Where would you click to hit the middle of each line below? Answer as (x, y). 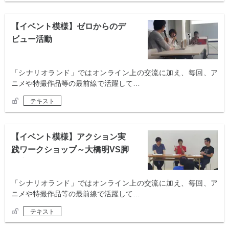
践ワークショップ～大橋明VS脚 (70, 150)
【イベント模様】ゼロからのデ (68, 27)
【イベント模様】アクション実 (68, 137)
